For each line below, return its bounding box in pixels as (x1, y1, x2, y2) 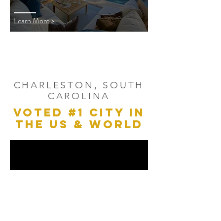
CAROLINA (47, 90, 110, 102)
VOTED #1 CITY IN (13, 106, 145, 119)
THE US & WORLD (15, 117, 143, 131)
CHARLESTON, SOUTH (13, 79, 145, 91)
